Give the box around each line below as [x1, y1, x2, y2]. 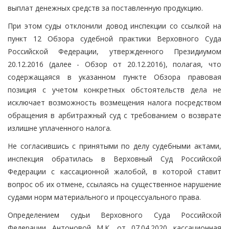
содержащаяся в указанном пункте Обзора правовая [8, 72, 221, 82]
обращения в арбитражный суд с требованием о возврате [8, 110, 221, 120]
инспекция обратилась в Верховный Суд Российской [8, 153, 221, 164]
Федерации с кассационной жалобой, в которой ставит [8, 166, 221, 176]
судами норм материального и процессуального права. [8, 192, 201, 202]
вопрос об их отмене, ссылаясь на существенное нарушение [8, 179, 221, 189]
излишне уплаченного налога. [8, 123, 111, 133]
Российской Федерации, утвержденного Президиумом [8, 46, 221, 56]
